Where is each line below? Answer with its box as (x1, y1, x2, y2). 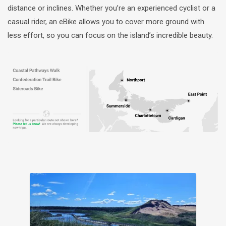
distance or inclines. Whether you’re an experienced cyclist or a (8, 3, 215, 13)
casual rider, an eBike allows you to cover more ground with (8, 17, 204, 26)
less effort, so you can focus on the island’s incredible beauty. (8, 30, 213, 40)
